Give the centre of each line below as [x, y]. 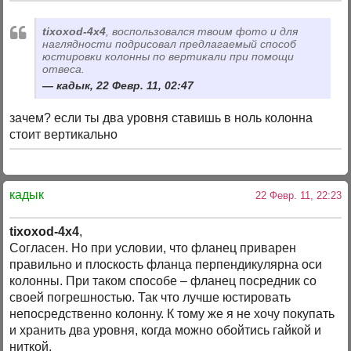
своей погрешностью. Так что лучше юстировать [150, 298]
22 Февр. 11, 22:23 [295, 195]
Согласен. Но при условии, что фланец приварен [153, 248]
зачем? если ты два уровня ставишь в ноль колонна [161, 118]
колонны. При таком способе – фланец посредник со [163, 281]
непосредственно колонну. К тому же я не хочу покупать [172, 314]
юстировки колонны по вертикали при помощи [168, 56]
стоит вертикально [64, 135]
